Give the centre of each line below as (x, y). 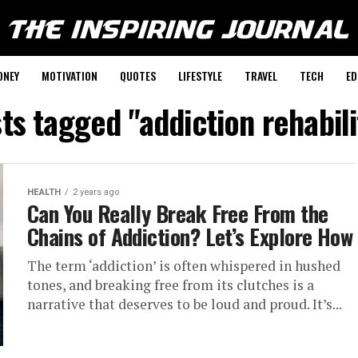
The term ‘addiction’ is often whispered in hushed (184, 266)
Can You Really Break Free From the (178, 213)
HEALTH (44, 192)
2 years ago (96, 192)
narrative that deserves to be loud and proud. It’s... (185, 304)
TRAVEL (261, 76)
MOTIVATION (69, 76)
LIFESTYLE (200, 76)
